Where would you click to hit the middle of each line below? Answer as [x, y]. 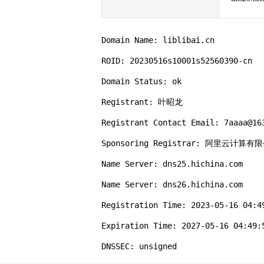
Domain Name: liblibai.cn [158, 40]
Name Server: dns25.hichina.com [172, 164]
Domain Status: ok [141, 81]
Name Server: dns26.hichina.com [172, 184]
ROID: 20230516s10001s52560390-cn [177, 61]
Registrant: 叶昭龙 [142, 102]
